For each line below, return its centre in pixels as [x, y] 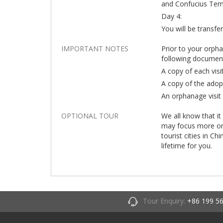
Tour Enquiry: [165, 201]
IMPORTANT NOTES [95, 49]
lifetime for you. [187, 146]
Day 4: [172, 16]
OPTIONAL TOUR [90, 116]
